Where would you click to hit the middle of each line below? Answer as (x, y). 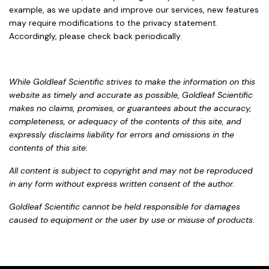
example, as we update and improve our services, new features (134, 9)
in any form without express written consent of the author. (122, 183)
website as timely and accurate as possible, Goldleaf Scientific (131, 95)
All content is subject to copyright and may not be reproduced (131, 170)
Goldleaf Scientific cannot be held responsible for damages (125, 206)
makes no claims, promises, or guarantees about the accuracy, (130, 108)
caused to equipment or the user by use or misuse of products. (132, 219)
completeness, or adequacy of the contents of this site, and (125, 121)
